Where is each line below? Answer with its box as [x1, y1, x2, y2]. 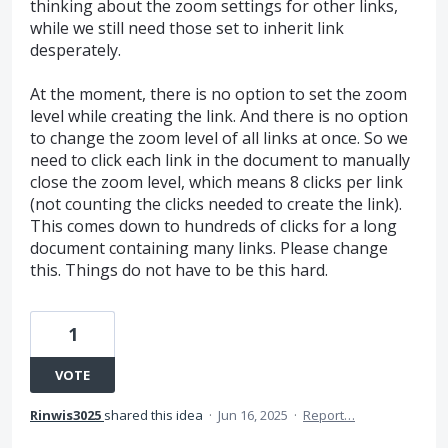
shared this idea [104, 406, 206, 425]
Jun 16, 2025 [218, 406, 288, 425]
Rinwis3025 [30, 406, 101, 425]
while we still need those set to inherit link [30, 17, 344, 39]
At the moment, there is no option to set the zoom [30, 83, 407, 106]
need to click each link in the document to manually [30, 149, 410, 172]
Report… [303, 406, 355, 425]
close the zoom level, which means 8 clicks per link [30, 171, 403, 194]
